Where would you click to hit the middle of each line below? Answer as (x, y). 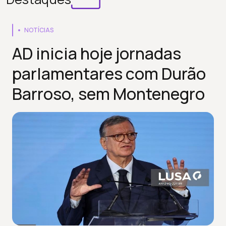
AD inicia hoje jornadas (97, 53)
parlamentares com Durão (109, 74)
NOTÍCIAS (39, 30)
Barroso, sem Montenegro (108, 94)
